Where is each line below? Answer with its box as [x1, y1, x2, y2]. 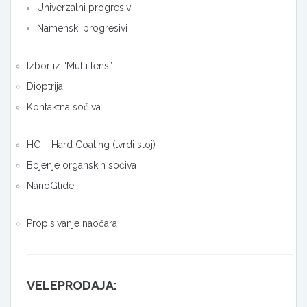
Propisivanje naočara [27, 218, 117, 230]
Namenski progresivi [37, 23, 127, 34]
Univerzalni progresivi [37, 2, 133, 14]
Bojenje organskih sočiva [27, 160, 136, 171]
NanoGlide [27, 180, 74, 192]
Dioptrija [27, 81, 63, 93]
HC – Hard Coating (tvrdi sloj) [27, 139, 156, 151]
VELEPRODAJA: [27, 278, 117, 293]
